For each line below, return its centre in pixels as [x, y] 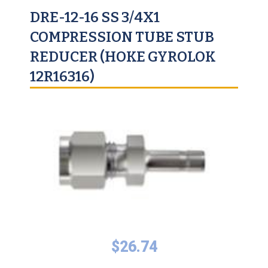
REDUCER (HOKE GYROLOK [123, 57]
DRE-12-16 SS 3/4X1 [95, 17]
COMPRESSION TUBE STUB [122, 37]
